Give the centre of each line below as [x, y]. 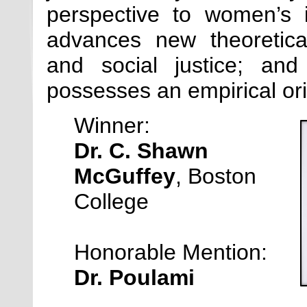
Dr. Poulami [134, 278]
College [111, 202]
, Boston [216, 176]
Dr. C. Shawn [141, 151]
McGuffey [125, 176]
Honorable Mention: [174, 253]
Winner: [115, 126]
